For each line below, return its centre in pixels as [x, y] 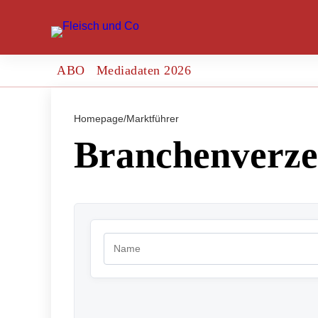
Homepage [99, 118]
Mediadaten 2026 [144, 70]
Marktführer [153, 118]
